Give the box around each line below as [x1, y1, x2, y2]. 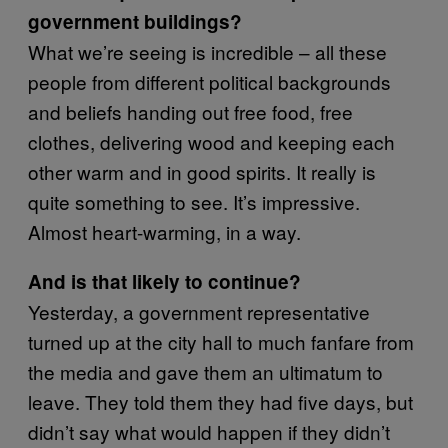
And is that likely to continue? [28, 267, 301, 295]
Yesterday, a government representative [28, 297, 370, 325]
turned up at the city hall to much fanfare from [28, 327, 414, 355]
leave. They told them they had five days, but [28, 387, 413, 415]
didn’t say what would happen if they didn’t [28, 417, 390, 445]
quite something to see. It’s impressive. [28, 187, 360, 215]
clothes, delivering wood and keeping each [28, 127, 395, 155]
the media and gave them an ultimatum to [28, 357, 383, 385]
